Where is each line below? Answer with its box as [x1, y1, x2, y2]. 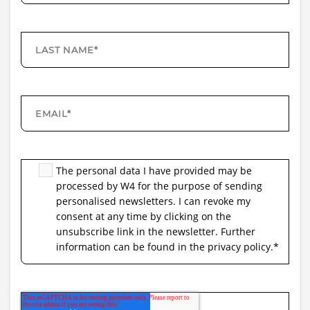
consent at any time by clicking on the [56, 210, 231, 224]
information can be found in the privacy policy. [56, 240, 273, 254]
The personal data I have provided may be [56, 164, 252, 178]
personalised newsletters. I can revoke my [56, 194, 250, 208]
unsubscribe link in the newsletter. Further [56, 225, 255, 239]
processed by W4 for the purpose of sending [56, 179, 262, 193]
